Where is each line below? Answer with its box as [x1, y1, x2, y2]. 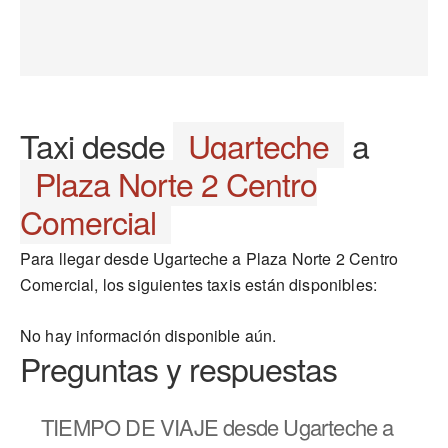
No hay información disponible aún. [20, 324, 277, 347]
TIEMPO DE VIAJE [41, 411, 218, 442]
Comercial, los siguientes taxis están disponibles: [20, 273, 378, 296]
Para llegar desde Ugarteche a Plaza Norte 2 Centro [20, 247, 399, 270]
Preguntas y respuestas [20, 345, 337, 391]
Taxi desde [20, 122, 173, 168]
